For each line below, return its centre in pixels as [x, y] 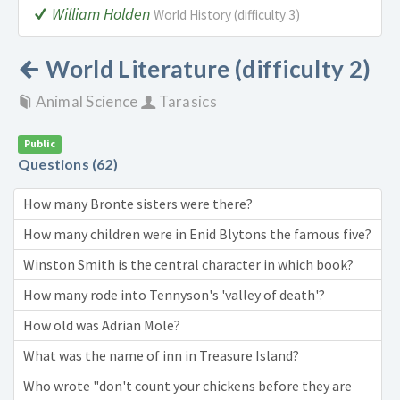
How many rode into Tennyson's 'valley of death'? [174, 295]
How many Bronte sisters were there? [138, 204]
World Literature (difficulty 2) [208, 69]
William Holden [101, 14]
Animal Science [87, 101]
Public [40, 143]
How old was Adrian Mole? [102, 325]
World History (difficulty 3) [227, 15]
